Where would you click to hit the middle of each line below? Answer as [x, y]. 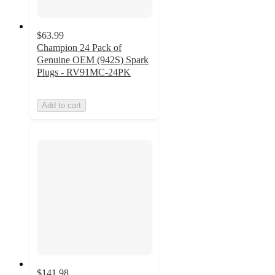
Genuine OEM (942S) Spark [93, 60]
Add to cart [61, 105]
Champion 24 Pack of [79, 47]
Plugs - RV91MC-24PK [84, 72]
